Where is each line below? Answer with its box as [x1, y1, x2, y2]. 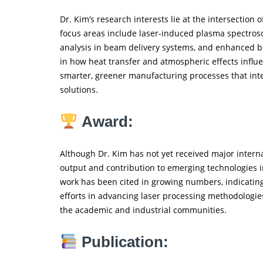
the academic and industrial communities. [60, 204, 227, 216]
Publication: [81, 233, 168, 251]
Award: [81, 113, 133, 131]
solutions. [60, 84, 98, 96]
